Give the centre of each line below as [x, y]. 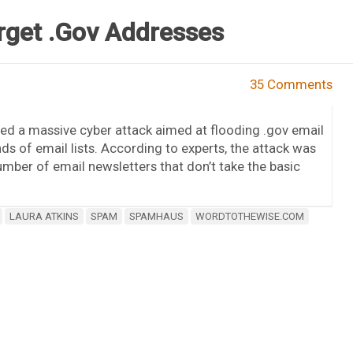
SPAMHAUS [156, 216]
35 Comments [292, 84]
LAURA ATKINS [44, 216]
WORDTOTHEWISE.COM [249, 216]
